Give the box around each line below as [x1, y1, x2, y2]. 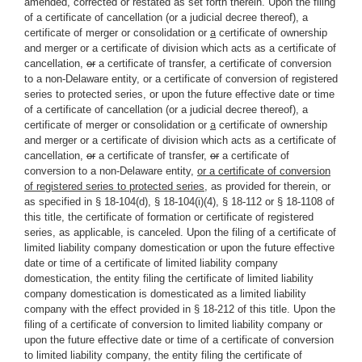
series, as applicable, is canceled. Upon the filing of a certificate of [24, 226, 336, 238]
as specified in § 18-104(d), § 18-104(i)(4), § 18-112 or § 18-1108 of [24, 196, 335, 208]
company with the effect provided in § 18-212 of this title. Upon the [24, 303, 335, 315]
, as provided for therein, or [204, 180, 330, 192]
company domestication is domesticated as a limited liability [24, 288, 306, 300]
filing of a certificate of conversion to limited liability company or [24, 318, 322, 330]
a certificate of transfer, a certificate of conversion [95, 57, 331, 69]
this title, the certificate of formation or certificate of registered [24, 211, 314, 223]
